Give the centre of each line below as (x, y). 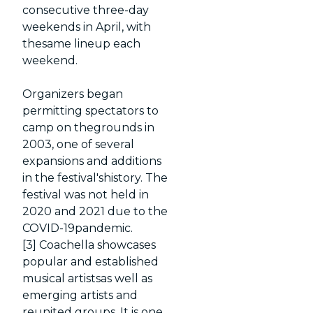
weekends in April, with (87, 27)
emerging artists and (80, 295)
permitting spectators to (91, 111)
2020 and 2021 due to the (95, 211)
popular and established (91, 262)
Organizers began (73, 94)
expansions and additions (92, 161)
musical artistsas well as (88, 278)
